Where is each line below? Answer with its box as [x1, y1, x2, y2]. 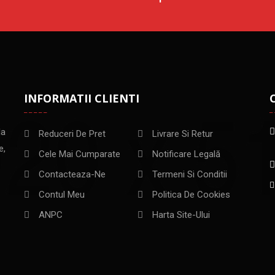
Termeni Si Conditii [152, 168, 227, 180]
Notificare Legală [152, 148, 220, 160]
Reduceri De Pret [38, 128, 106, 139]
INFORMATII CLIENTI [23, 90, 139, 106]
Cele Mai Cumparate [38, 148, 120, 160]
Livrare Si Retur [152, 128, 213, 139]
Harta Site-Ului [152, 209, 210, 220]
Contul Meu [38, 188, 85, 200]
